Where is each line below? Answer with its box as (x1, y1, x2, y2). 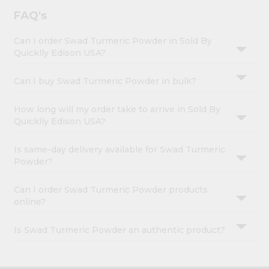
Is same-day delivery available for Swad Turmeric (14, 144, 226, 156)
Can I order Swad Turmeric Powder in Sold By (14, 35, 213, 47)
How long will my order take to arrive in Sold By (14, 104, 221, 115)
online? (14, 196, 46, 208)
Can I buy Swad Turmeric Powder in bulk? (14, 76, 197, 87)
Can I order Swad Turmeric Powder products (14, 184, 208, 196)
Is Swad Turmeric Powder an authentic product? (14, 225, 226, 236)
